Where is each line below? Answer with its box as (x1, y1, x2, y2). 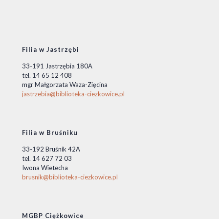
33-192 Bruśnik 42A (22, 145, 80, 153)
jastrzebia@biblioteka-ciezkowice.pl (22, 90, 125, 98)
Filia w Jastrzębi (22, 45, 79, 54)
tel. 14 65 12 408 (22, 71, 72, 80)
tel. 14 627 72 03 (22, 154, 72, 163)
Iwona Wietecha (22, 164, 68, 172)
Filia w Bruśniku (22, 129, 78, 137)
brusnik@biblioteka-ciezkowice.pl (22, 173, 118, 181)
